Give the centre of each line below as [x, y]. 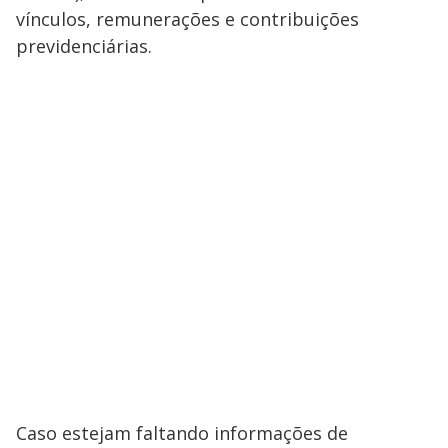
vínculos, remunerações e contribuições [187, 19]
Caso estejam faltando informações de [182, 433]
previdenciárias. [84, 46]
